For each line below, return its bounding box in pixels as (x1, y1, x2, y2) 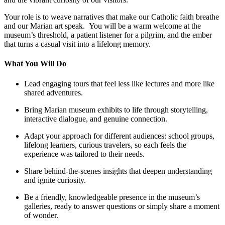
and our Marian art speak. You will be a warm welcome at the (4, 22, 201, 31)
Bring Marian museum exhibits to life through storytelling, (24, 105, 208, 114)
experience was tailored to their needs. (24, 149, 145, 158)
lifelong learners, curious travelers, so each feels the (24, 140, 186, 149)
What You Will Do (4, 59, 66, 68)
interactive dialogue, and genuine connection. (24, 114, 167, 123)
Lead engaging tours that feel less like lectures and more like (24, 79, 214, 88)
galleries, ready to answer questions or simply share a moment (24, 201, 219, 210)
